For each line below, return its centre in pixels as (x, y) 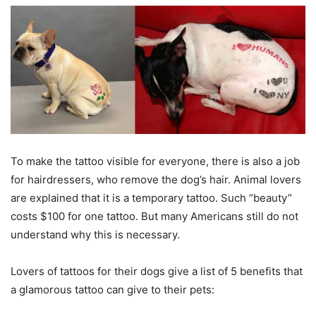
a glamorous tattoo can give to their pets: (113, 289)
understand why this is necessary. (95, 234)
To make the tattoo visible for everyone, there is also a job (155, 161)
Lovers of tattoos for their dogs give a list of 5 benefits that (157, 271)
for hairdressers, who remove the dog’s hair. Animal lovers (156, 179)
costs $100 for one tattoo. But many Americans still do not (154, 216)
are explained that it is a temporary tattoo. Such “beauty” (151, 197)
